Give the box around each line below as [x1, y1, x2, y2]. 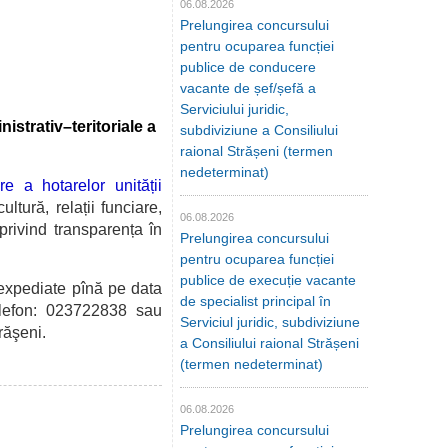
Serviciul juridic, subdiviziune [180, 314, 360, 330]
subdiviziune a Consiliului [180, 122, 338, 138]
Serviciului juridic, [180, 101, 289, 117]
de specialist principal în [180, 293, 331, 309]
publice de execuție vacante [180, 272, 356, 288]
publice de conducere [180, 59, 316, 75]
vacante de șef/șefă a [180, 80, 316, 96]
